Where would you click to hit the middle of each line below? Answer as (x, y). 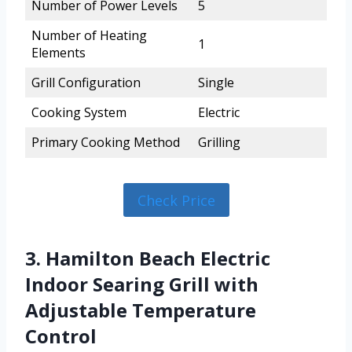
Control (61, 335)
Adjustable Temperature (141, 310)
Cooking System (79, 113)
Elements (59, 53)
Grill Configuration (86, 83)
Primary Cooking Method (106, 143)
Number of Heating (89, 36)
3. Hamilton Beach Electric (148, 258)
